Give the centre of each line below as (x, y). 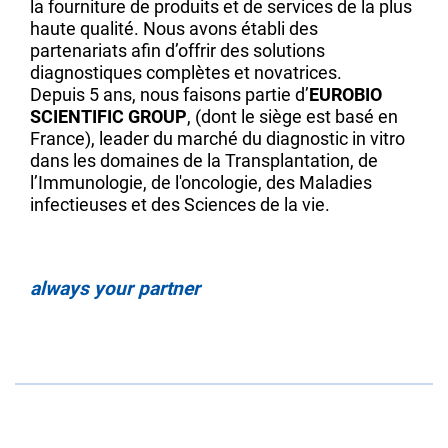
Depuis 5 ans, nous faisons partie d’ (169, 95)
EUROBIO (345, 95)
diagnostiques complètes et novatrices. (186, 73)
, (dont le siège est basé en (292, 117)
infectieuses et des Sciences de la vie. (180, 205)
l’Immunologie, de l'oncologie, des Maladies (201, 183)
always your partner (115, 289)
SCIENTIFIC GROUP (108, 117)
